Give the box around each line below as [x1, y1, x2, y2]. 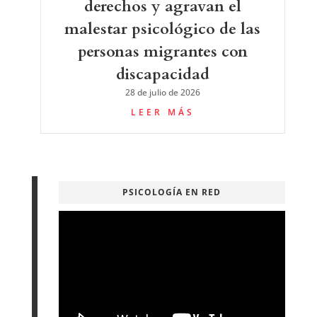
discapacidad [115, 63, 209, 85]
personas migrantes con [77, 40, 248, 62]
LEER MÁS [130, 105, 195, 118]
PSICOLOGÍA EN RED [122, 185, 221, 198]
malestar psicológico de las [64, 18, 261, 40]
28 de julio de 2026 [125, 86, 200, 98]
